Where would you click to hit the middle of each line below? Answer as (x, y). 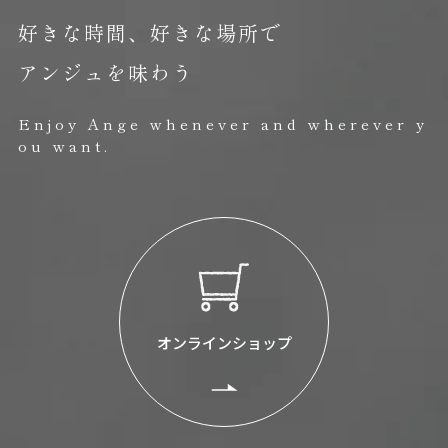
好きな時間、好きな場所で (149, 32)
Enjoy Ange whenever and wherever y (222, 123)
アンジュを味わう (105, 72)
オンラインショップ (224, 342)
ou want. (64, 145)
